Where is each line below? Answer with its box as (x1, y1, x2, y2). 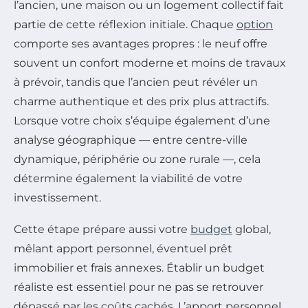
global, (232, 223, 271, 236)
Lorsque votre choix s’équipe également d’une (14, 114, 270, 128)
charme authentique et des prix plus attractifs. (14, 95, 269, 109)
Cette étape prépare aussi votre (14, 223, 190, 236)
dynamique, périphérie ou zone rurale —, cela (14, 153, 261, 166)
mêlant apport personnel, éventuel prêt (14, 242, 232, 256)
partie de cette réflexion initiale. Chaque (14, 18, 236, 32)
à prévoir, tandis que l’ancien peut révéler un (14, 76, 258, 89)
